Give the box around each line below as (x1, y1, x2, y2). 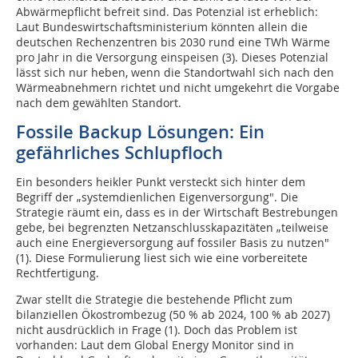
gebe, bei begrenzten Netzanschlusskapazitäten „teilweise (16, 220, 328, 235)
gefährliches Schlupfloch (16, 141, 223, 165)
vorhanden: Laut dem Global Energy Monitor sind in (16, 337, 294, 352)
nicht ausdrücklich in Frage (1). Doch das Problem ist (16, 322, 297, 337)
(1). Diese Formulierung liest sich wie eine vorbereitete (16, 250, 308, 265)
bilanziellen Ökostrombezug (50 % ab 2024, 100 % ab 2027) (16, 307, 330, 322)
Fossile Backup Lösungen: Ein (16, 120, 265, 144)
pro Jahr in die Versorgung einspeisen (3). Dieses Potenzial (16, 50, 328, 65)
